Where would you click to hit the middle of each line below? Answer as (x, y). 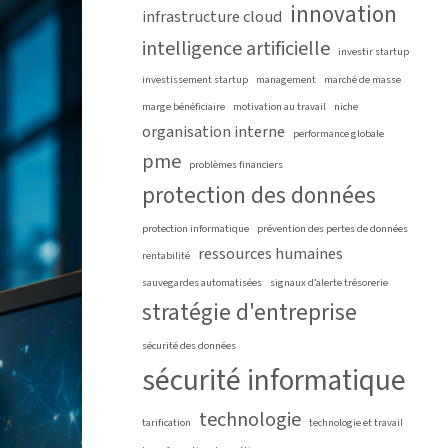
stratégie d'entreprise (249, 312)
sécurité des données (189, 345)
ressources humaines (270, 254)
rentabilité (166, 255)
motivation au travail (279, 106)
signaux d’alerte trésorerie (329, 282)
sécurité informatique (274, 381)
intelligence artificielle (236, 49)
